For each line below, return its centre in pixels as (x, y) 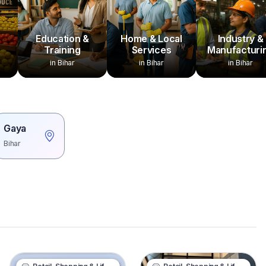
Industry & (240, 39)
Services (151, 50)
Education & (62, 39)
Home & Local (151, 39)
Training (62, 50)
